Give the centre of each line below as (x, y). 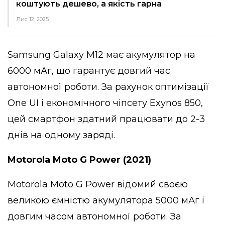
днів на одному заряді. (61, 135)
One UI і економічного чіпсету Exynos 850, (105, 103)
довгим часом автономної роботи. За (94, 216)
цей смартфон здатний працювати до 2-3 (106, 119)
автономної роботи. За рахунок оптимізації (108, 87)
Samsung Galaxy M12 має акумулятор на (101, 54)
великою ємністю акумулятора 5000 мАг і (106, 200)
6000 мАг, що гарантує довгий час (89, 71)
